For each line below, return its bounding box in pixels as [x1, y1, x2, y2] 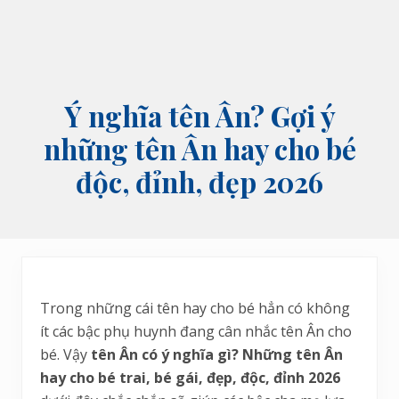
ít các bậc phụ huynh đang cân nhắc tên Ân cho [40, 322, 352, 342]
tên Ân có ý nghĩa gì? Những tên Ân [91, 345, 343, 365]
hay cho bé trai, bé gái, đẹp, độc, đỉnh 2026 [40, 368, 340, 388]
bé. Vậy [40, 345, 91, 365]
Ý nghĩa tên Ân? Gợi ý [63, 97, 336, 135]
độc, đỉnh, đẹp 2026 [76, 163, 323, 201]
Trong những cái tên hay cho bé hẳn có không [40, 298, 350, 319]
